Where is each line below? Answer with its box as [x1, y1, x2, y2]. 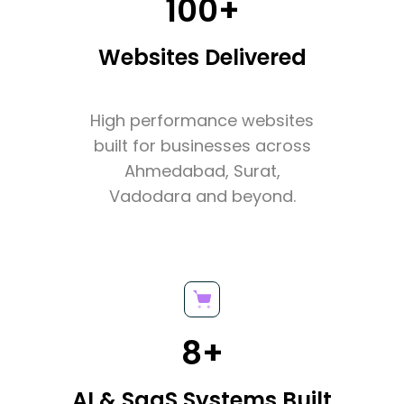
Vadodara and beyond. [108, 184, 296, 207]
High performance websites [90, 108, 314, 132]
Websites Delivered [97, 41, 307, 72]
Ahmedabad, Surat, [124, 159, 280, 182]
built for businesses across [93, 133, 311, 157]
